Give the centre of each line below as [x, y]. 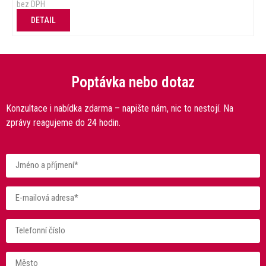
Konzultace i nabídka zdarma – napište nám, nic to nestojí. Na [120, 108]
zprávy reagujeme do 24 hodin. [63, 122]
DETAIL [43, 20]
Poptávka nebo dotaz [133, 82]
